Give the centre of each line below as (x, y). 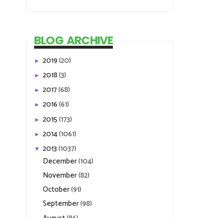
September (62, 204)
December (61, 161)
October (57, 190)
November (61, 175)
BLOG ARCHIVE (74, 40)
